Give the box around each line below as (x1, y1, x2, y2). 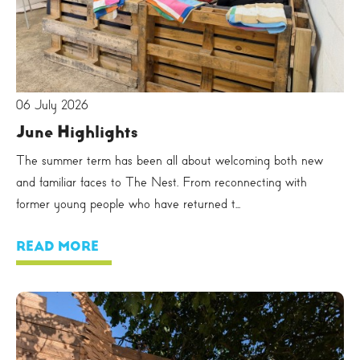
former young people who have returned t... (16, 196, 240, 212)
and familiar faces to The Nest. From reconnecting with (16, 174, 307, 190)
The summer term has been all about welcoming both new (16, 153, 323, 169)
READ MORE (16, 239, 99, 255)
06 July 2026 (16, 97, 88, 113)
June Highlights (16, 122, 137, 142)
